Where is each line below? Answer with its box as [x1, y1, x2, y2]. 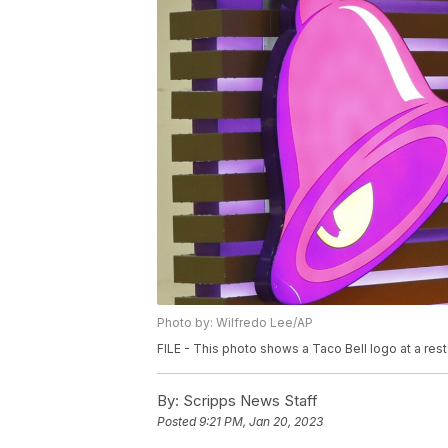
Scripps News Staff [179, 391, 318, 411]
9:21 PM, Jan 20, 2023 [199, 414, 323, 430]
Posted [157, 414, 199, 430]
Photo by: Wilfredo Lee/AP [157, 315, 313, 331]
